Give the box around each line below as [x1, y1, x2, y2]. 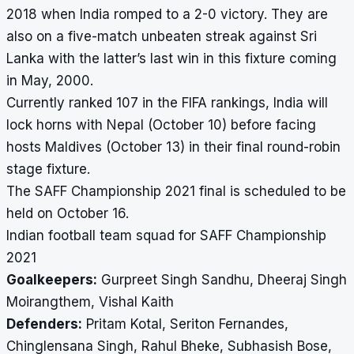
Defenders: [6, 316, 82, 333]
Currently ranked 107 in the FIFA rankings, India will [6, 95, 328, 111]
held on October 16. [6, 205, 129, 222]
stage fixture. [6, 161, 90, 178]
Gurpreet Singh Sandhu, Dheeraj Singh [97, 272, 347, 288]
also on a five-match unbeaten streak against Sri [6, 28, 317, 45]
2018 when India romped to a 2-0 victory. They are [6, 6, 328, 23]
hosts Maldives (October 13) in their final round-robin [6, 139, 341, 156]
